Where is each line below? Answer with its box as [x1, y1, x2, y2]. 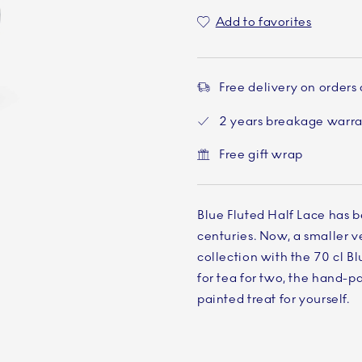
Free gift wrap [216, 147, 303, 162]
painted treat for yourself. [196, 291, 350, 306]
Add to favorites [215, 15, 312, 30]
